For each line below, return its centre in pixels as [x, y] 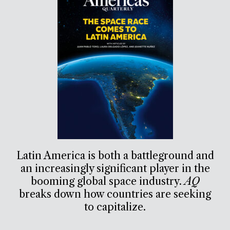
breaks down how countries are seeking [115, 194]
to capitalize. [115, 207]
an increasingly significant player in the [115, 168]
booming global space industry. [107, 181]
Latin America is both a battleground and [115, 155]
